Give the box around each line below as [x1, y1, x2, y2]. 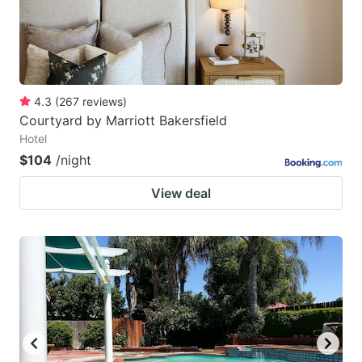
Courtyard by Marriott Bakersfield [19, 112, 227, 128]
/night [56, 151, 91, 168]
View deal [151, 184, 211, 201]
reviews [82, 94, 123, 108]
